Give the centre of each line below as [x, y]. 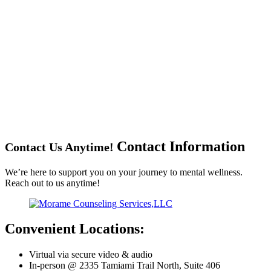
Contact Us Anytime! [61, 147]
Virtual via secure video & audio [91, 255]
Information [207, 146]
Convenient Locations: [75, 229]
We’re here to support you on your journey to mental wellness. [124, 172]
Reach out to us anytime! [52, 183]
